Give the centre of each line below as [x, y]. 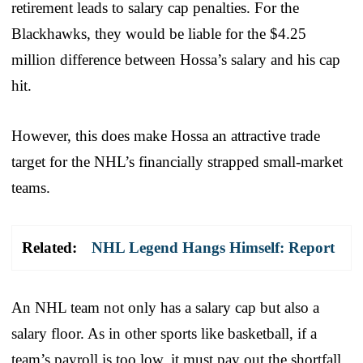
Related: [49, 247]
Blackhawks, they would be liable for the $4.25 [159, 33]
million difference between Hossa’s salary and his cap [176, 59]
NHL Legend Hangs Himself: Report [213, 247]
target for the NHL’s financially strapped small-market [177, 161]
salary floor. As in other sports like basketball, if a [164, 333]
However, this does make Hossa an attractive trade [166, 135]
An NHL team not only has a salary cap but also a [165, 307]
